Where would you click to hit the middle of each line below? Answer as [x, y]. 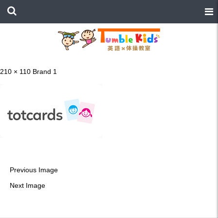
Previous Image [34, 170]
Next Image [27, 186]
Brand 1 [45, 72]
